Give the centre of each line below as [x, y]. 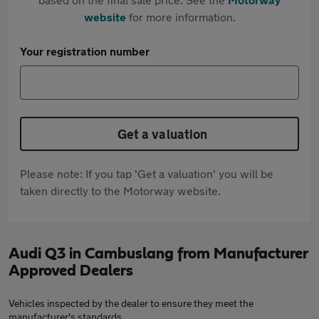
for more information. [181, 17]
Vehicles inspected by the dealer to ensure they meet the [131, 303]
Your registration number [85, 51]
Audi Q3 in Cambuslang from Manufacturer [158, 253]
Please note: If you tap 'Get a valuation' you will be [147, 173]
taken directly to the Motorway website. [120, 190]
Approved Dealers [71, 271]
